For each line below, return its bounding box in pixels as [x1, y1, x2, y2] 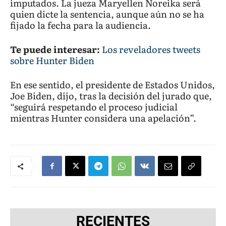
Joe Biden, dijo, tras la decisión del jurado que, [10, 89, 212, 103]
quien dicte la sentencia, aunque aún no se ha [10, 7, 204, 21]
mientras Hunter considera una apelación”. [10, 111, 196, 125]
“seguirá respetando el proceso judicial [10, 100, 178, 114]
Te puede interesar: [10, 42, 100, 56]
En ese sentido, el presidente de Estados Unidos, [10, 78, 215, 92]
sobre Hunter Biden [10, 53, 94, 68]
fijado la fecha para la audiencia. [10, 18, 151, 32]
